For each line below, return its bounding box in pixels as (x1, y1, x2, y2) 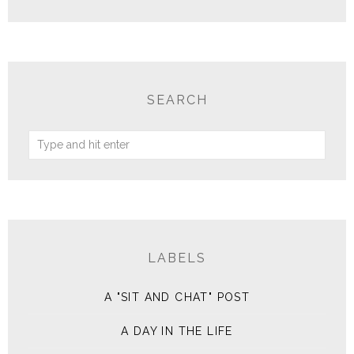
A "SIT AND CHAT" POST (104, 290, 250, 303)
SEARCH (146, 92, 208, 107)
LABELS (148, 250, 206, 265)
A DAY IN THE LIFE (121, 324, 233, 337)
